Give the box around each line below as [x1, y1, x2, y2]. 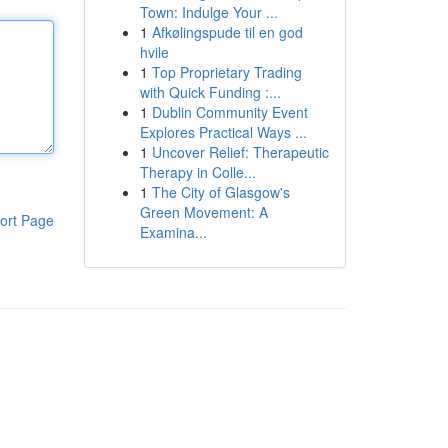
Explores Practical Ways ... [139, 122, 307, 142]
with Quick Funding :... [139, 82, 281, 102]
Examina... [139, 222, 207, 242]
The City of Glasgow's [151, 182, 290, 202]
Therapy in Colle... [139, 162, 256, 182]
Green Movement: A [139, 202, 268, 222]
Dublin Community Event [151, 102, 308, 122]
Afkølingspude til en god [151, 22, 303, 42]
